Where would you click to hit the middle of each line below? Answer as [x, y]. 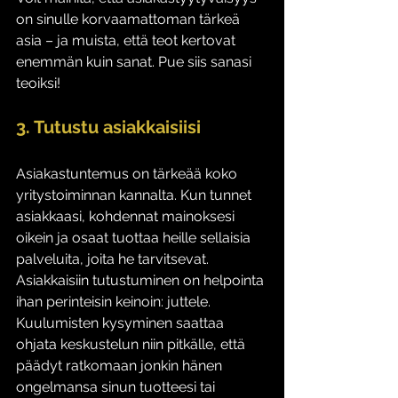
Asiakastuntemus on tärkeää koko [128, 174]
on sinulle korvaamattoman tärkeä [130, 19]
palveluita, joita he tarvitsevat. [114, 259]
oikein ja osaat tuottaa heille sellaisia [135, 238]
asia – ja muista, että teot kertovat [127, 40]
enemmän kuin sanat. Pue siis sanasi [135, 62]
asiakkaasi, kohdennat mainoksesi [127, 216]
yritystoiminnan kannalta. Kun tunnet [135, 195]
